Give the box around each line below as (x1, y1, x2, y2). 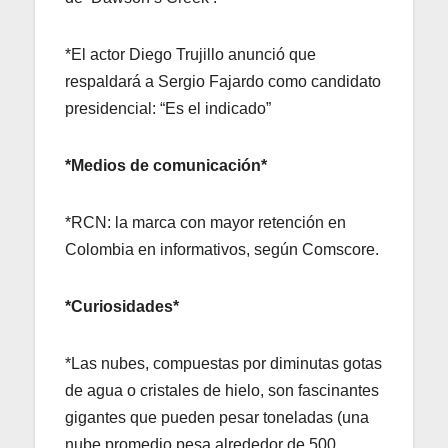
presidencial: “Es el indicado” (65, 99, 271, 117)
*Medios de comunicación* (65, 156, 267, 174)
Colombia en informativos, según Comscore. (65, 240, 379, 258)
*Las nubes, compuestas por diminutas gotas (65, 354, 382, 372)
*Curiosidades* (65, 297, 179, 315)
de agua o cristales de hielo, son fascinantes (65, 381, 379, 399)
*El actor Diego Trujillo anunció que (65, 45, 316, 63)
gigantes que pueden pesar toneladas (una (65, 408, 369, 426)
